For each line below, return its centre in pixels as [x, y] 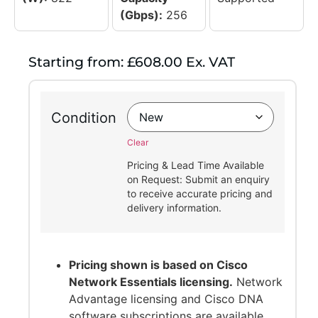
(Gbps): [141, 15]
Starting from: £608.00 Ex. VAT [132, 62]
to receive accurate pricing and [199, 194]
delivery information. [174, 208]
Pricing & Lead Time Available [195, 165]
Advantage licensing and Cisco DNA [166, 299]
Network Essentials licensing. [150, 282]
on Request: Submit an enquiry [198, 180]
